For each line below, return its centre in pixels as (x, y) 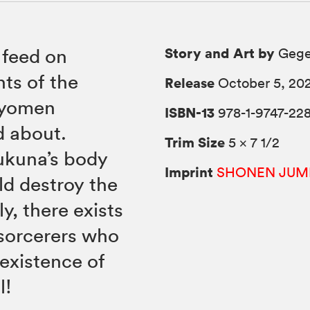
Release (190, 83)
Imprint (189, 172)
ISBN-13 (190, 113)
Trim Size (195, 143)
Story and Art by (220, 53)
